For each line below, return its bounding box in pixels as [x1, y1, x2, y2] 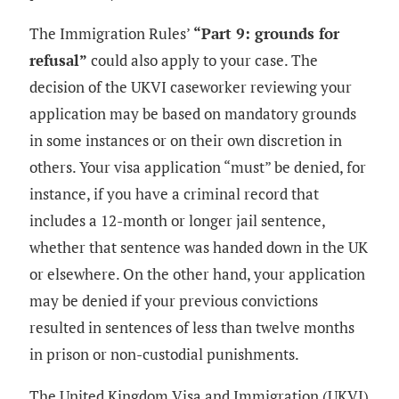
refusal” [29, 50, 91, 71]
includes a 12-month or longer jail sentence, [29, 210, 325, 232]
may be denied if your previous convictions [29, 290, 318, 312]
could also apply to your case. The [91, 50, 318, 71]
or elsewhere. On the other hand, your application [29, 264, 365, 285]
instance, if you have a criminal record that [29, 183, 319, 205]
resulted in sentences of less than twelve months [29, 317, 354, 338]
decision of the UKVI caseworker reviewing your [29, 77, 352, 98]
